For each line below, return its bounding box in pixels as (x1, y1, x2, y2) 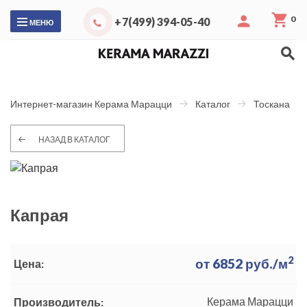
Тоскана (254, 98, 290, 110)
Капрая (10, 205, 69, 225)
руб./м (243, 256, 288, 272)
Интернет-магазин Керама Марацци (10, 98, 172, 110)
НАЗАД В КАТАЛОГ (38, 134, 110, 145)
